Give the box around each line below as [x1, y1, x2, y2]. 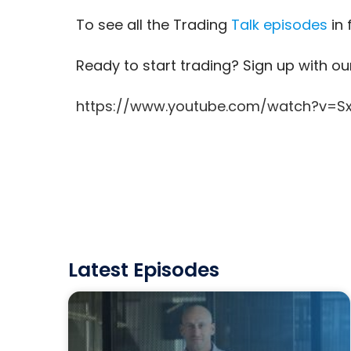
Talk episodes [230, 15, 327, 34]
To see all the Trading [75, 15, 231, 34]
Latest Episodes [67, 256, 219, 284]
